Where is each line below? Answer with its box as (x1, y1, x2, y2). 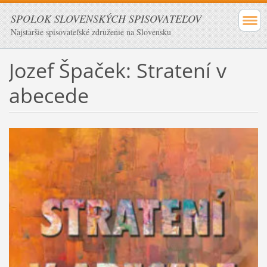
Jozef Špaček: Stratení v (8, 56, 226, 84)
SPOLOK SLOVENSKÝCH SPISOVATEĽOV (11, 11, 201, 26)
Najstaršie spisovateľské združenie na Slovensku (11, 26, 171, 38)
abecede (8, 81, 89, 109)
